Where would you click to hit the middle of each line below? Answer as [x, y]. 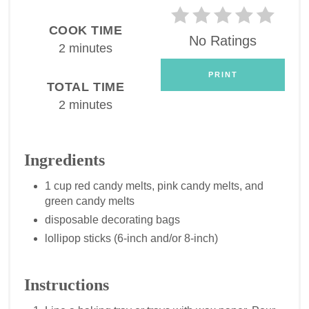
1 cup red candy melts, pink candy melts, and [154, 186]
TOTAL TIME [86, 87]
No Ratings [223, 41]
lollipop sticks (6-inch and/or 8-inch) [131, 238]
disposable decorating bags [112, 219]
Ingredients [64, 160]
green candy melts [90, 201]
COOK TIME [86, 30]
